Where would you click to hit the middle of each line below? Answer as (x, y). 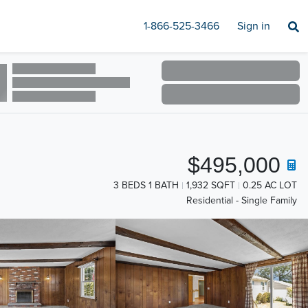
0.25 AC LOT (270, 185)
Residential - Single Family (242, 201)
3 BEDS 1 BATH (146, 185)
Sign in (254, 26)
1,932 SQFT (211, 185)
